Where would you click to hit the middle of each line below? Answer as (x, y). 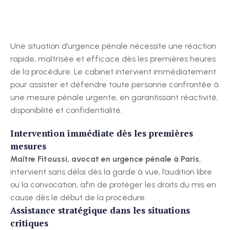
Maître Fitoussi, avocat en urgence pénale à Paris (105, 159)
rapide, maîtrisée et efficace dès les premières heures (113, 59)
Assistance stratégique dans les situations (100, 210)
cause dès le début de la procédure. (78, 198)
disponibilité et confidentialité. (66, 110)
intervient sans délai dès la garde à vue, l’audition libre (111, 172)
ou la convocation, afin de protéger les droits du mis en (113, 185)
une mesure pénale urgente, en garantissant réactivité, (114, 98)
